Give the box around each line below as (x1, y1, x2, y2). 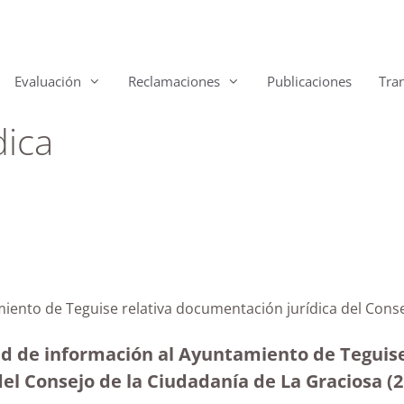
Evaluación (14, 72, 81, 90)
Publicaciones (267, 72, 352, 90)
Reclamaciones (128, 72, 220, 90)
